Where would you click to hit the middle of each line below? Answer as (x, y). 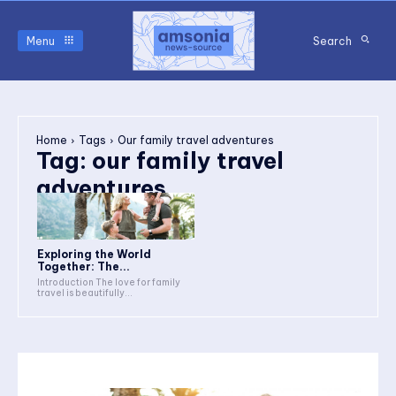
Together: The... (84, 267)
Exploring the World (94, 255)
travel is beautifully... (85, 293)
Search (332, 41)
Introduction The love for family (109, 283)
